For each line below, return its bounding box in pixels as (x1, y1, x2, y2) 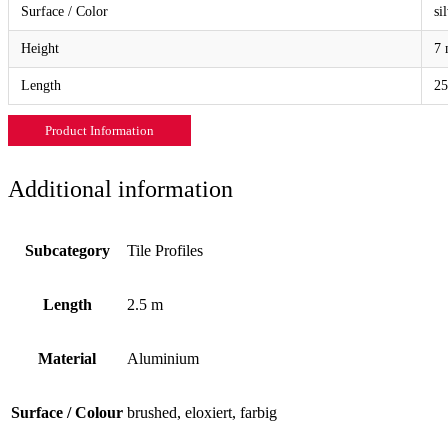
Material (38, 349, 96, 367)
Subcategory (24, 241, 110, 259)
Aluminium (127, 349, 199, 367)
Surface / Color (21, 3, 108, 19)
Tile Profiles (127, 241, 203, 259)
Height (21, 40, 59, 56)
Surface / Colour (11, 403, 123, 421)
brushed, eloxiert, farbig (127, 403, 277, 421)
